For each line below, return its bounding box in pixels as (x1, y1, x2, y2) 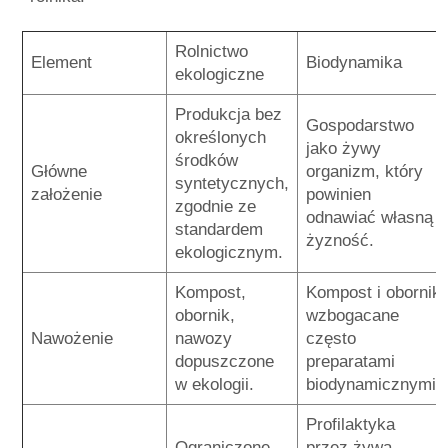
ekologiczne (175, 64, 264, 84)
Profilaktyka (306, 414, 395, 434)
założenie (31, 184, 102, 204)
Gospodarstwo (306, 115, 414, 135)
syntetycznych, (175, 173, 289, 193)
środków (175, 150, 238, 170)
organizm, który (306, 161, 423, 181)
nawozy (175, 328, 232, 348)
